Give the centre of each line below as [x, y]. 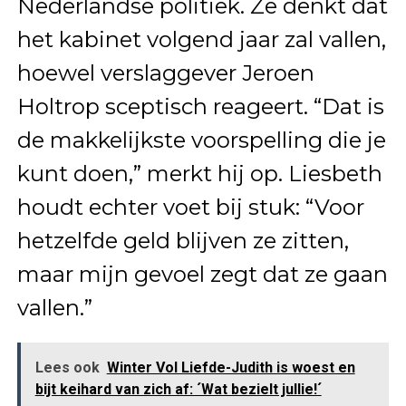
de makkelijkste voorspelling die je [201, 140]
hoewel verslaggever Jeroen [165, 73]
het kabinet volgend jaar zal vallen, [201, 40]
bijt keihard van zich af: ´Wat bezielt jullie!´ [178, 390]
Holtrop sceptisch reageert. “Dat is [200, 107]
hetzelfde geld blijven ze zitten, [183, 241]
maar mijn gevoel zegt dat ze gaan [202, 275]
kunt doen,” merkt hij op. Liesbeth [199, 174]
